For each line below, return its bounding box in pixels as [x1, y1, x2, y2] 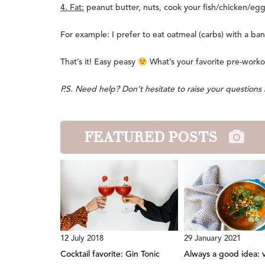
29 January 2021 [183, 235, 241, 243]
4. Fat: [60, 4, 84, 12]
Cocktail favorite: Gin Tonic [60, 250, 160, 259]
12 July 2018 [60, 235, 104, 243]
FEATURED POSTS [84, 128, 217, 147]
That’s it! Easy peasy [60, 58, 138, 67]
